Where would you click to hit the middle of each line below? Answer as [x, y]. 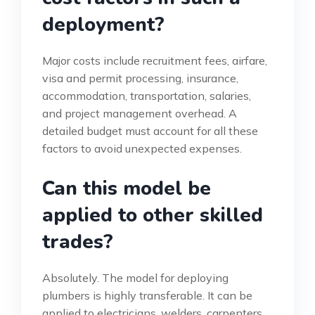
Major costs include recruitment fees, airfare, [155, 61]
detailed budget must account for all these [150, 131]
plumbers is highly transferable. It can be [147, 296]
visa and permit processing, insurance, [140, 78]
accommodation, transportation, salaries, [147, 96]
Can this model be [127, 189]
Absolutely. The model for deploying [135, 278]
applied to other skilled [153, 216]
